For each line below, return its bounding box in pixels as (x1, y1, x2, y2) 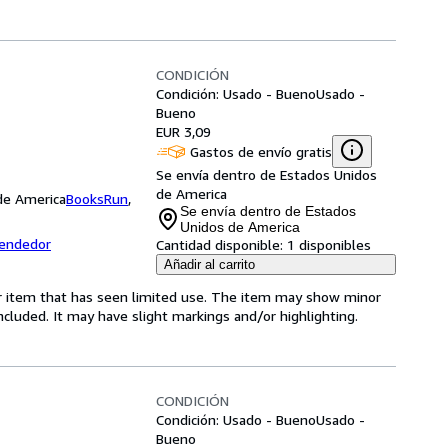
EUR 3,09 (156, 123, 211, 140)
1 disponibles (287, 236, 371, 253)
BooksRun (66, 190, 128, 207)
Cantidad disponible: (156, 236, 283, 253)
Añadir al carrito (164, 257, 255, 272)
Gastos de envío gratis (190, 142, 332, 160)
